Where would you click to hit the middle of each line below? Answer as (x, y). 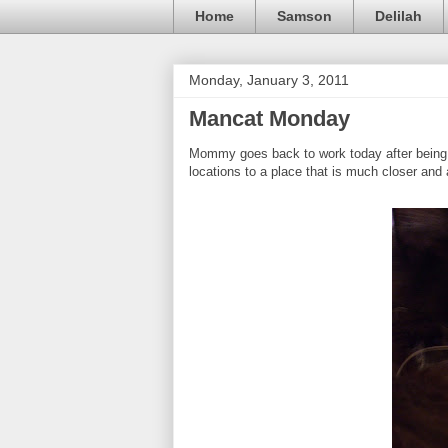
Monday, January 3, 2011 (269, 79)
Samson (304, 16)
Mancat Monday (269, 118)
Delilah (398, 16)
